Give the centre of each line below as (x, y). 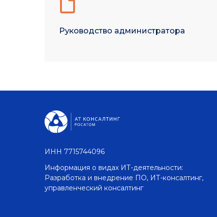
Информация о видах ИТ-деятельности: (114, 168)
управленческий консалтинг (94, 188)
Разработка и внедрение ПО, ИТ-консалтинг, (124, 178)
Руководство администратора (122, 31)
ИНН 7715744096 (75, 152)
